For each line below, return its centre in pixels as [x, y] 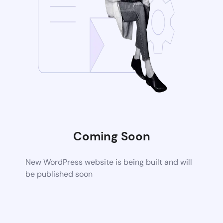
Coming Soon [111, 136]
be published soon [59, 174]
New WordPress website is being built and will [109, 162]
